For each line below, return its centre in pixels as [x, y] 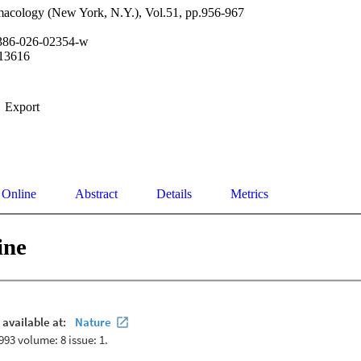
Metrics [249, 194]
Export [22, 107]
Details [174, 194]
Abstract [96, 194]
